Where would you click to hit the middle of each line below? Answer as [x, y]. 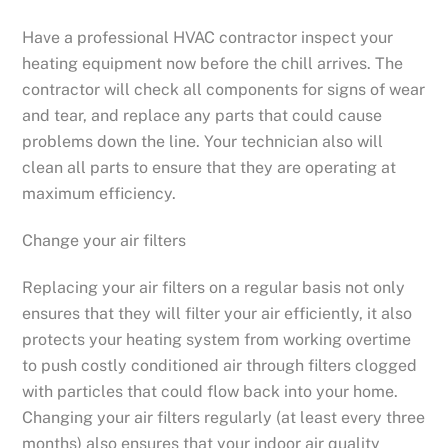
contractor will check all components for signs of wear [224, 90]
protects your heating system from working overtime [217, 340]
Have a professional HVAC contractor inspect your [208, 38]
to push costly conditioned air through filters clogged [220, 366]
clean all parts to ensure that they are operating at [209, 168]
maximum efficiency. [99, 194]
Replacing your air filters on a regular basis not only [214, 288]
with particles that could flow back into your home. [210, 392]
